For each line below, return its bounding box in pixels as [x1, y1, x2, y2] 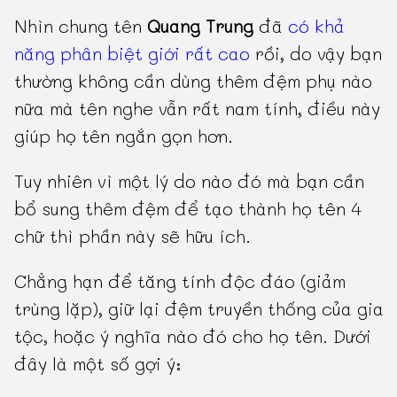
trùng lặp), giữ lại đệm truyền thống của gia [14, 296, 385, 320]
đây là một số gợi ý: [14, 351, 183, 375]
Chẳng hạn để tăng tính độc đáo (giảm [14, 269, 346, 292]
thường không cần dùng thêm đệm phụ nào [14, 68, 373, 92]
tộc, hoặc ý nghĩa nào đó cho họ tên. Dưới [14, 323, 372, 347]
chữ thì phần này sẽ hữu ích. [14, 223, 252, 247]
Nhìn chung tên [14, 13, 148, 37]
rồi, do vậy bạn [250, 41, 383, 65]
